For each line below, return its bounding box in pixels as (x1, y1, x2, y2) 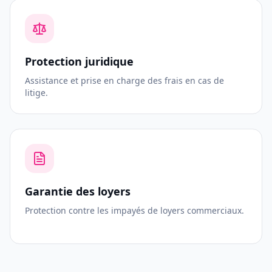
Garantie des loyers (25, 184, 131, 199)
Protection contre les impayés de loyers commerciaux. (25, 205, 244, 216)
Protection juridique (25, 54, 134, 69)
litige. (25, 87, 48, 98)
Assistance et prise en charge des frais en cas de (25, 75, 224, 86)
